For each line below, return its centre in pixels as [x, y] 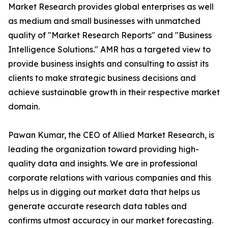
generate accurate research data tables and [97, 206]
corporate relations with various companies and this [110, 178]
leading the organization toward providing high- [104, 149]
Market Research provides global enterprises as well [111, 7]
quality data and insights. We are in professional [103, 164]
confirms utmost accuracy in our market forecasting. [111, 221]
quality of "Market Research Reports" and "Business [110, 35]
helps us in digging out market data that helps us [104, 192]
